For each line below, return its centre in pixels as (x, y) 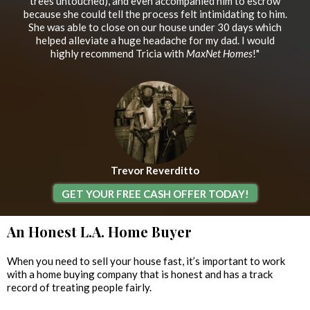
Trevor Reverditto (155, 171)
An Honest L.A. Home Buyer (99, 232)
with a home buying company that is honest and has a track (140, 274)
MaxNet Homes (219, 54)
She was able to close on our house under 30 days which (155, 27)
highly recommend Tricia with (118, 54)
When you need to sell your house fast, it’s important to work (146, 261)
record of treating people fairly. (79, 288)
